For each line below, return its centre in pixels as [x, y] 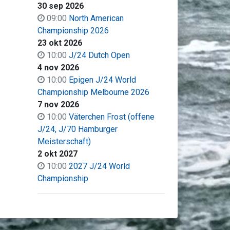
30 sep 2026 [60, 6]
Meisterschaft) [64, 141]
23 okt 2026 [60, 43]
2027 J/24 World [99, 166]
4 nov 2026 [58, 68]
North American [96, 18]
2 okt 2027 [57, 154]
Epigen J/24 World [102, 80]
